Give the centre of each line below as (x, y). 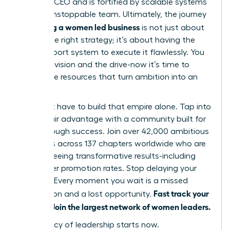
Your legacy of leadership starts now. (89, 225)
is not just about (172, 27)
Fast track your (181, 193)
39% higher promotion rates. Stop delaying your (108, 168)
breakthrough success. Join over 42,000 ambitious (114, 131)
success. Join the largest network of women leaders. (115, 206)
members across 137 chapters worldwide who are (112, 143)
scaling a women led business (85, 26)
